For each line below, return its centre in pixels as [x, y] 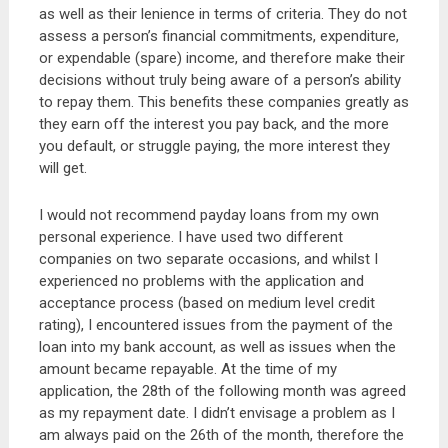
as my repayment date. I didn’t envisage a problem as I [216, 413]
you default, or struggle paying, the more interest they [214, 146]
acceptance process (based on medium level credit [206, 303]
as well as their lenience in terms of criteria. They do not [222, 14]
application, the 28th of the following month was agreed [222, 391]
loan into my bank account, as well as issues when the [217, 347]
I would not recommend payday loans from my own [208, 215]
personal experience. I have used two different [190, 237]
